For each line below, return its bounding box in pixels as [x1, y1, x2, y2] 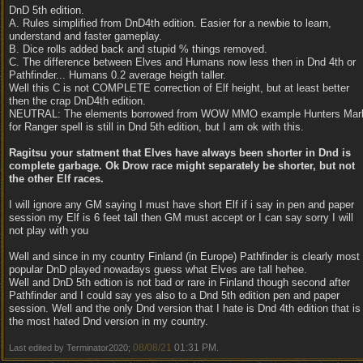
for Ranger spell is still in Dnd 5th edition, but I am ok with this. [9, 121, 304, 133]
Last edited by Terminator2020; [9, 343, 133, 352]
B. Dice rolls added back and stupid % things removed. [9, 43, 267, 55]
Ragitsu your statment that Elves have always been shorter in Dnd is [9, 147, 351, 159]
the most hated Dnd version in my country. [9, 315, 208, 327]
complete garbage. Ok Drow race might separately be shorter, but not [9, 160, 355, 172]
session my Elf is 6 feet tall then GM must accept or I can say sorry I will [9, 211, 353, 224]
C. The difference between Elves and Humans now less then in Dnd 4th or [9, 56, 356, 68]
